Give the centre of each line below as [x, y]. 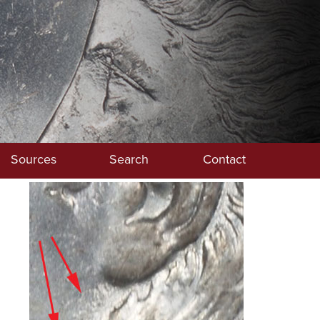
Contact [224, 159]
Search [129, 159]
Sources [33, 159]
